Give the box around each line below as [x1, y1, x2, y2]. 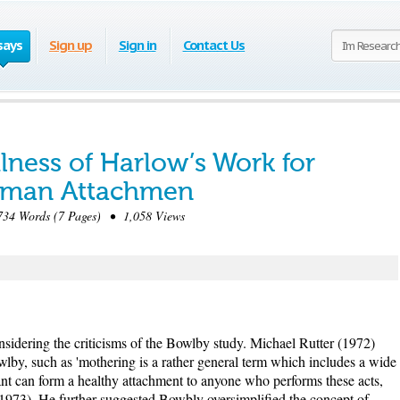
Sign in [118, 37, 156, 54]
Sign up [49, 37, 92, 54]
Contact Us [182, 37, 246, 54]
